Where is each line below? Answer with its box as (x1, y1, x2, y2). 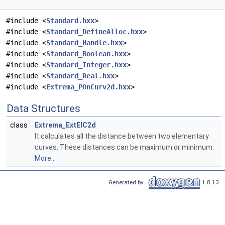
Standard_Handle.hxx (46, 39, 123, 47)
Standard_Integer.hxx (46, 61, 127, 69)
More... (35, 154, 56, 163)
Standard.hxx (46, 17, 94, 25)
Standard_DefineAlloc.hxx (46, 28, 143, 36)
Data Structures (7, 102, 80, 115)
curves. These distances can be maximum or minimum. (35, 143, 214, 152)
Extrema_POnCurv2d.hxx (46, 83, 131, 91)
